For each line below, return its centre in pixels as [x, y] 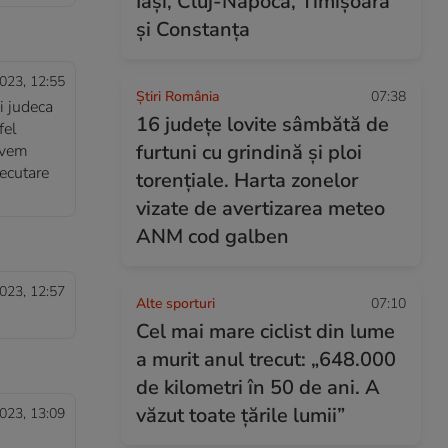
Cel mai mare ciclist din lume [265, 331]
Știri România [177, 96]
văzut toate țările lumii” [240, 415]
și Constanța [193, 29]
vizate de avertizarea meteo [260, 208]
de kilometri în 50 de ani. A [258, 387]
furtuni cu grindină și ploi [249, 152]
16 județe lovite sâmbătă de [262, 124]
